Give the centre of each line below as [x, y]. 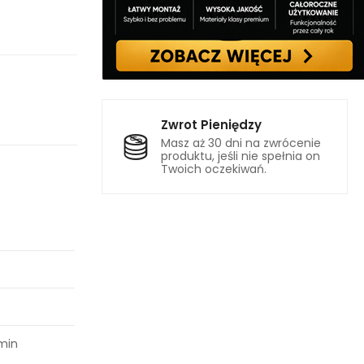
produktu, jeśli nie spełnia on [240, 156]
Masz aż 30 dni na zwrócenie [240, 143]
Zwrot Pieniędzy [211, 125]
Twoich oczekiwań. [213, 169]
